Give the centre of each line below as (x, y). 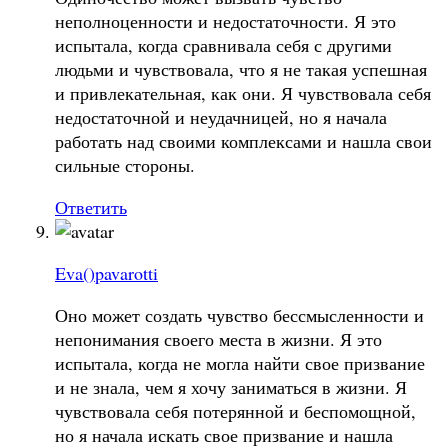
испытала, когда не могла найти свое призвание (240, 362)
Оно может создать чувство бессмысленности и (239, 314)
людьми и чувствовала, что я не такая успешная (241, 68)
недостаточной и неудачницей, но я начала (221, 116)
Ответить (91, 206)
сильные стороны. (125, 164)
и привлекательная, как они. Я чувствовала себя (243, 92)
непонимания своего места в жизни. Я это (218, 338)
